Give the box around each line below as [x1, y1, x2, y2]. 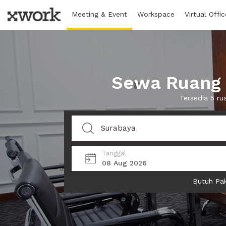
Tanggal [102, 149, 126, 157]
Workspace [137, 10, 175, 18]
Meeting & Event [72, 10, 127, 18]
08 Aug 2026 [102, 159, 147, 167]
